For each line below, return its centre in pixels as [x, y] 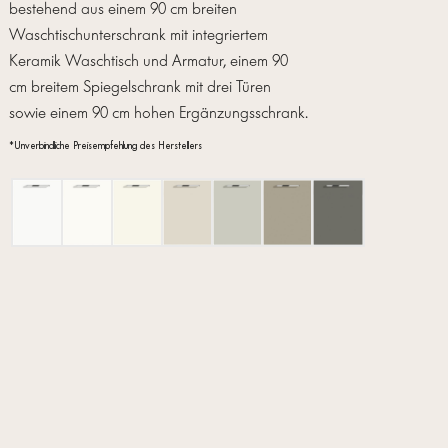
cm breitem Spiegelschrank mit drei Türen [139, 87]
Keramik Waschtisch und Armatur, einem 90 [148, 61]
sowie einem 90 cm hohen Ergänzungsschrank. [158, 113]
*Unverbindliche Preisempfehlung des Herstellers [105, 146]
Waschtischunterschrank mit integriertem [138, 35]
